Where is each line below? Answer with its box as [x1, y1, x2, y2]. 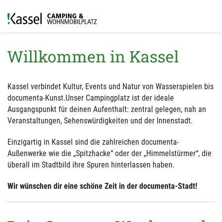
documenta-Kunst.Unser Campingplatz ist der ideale [7, 93, 174, 103]
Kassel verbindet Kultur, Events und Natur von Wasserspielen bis [7, 82, 214, 91]
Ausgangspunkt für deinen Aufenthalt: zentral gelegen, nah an [7, 105, 206, 114]
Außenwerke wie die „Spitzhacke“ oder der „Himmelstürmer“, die [7, 149, 212, 158]
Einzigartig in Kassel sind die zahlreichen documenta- [7, 137, 179, 147]
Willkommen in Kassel [7, 46, 179, 67]
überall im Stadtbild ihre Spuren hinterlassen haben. [7, 160, 174, 169]
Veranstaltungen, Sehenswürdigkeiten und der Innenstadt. [7, 116, 195, 125]
